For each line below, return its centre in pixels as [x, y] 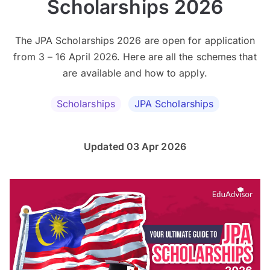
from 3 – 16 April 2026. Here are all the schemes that [135, 57]
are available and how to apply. [135, 73]
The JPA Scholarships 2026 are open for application [135, 41]
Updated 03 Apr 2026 [135, 147]
